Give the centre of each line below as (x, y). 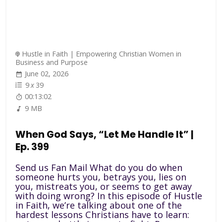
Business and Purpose (52, 62)
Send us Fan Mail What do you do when (99, 167)
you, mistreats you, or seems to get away (104, 186)
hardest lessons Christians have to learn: (103, 214)
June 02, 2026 (47, 74)
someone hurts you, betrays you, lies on (101, 177)
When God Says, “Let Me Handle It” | (105, 135)
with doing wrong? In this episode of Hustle (109, 195)
